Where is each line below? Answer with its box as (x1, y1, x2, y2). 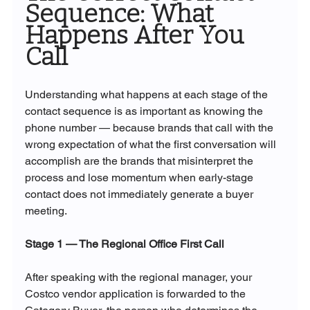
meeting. (24, 204, 67, 218)
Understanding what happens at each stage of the (24, 88, 271, 102)
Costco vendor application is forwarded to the (24, 287, 248, 301)
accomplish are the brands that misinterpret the (24, 154, 256, 168)
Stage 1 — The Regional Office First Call (24, 237, 224, 251)
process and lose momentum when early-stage (24, 171, 256, 185)
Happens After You (24, 20, 250, 51)
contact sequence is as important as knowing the (24, 104, 266, 118)
